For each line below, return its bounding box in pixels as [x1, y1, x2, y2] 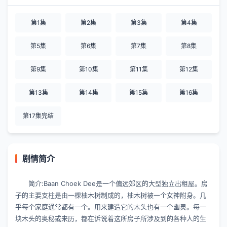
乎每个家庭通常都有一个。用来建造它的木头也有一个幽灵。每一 [15, 203, 206, 211]
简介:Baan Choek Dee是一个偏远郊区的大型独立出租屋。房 [28, 179, 208, 187]
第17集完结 [23, 112, 54, 120]
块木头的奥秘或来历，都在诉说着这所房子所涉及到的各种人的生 [15, 214, 206, 222]
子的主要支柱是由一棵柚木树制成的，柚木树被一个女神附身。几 [15, 191, 206, 199]
